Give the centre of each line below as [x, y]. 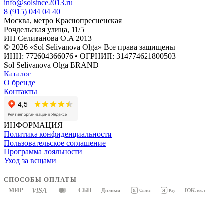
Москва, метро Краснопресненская [63, 20]
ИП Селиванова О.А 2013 [48, 38]
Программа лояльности [43, 151]
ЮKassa [195, 191]
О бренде [19, 82]
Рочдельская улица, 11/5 [44, 29]
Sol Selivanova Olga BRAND [51, 65]
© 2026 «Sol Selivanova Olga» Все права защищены [90, 47]
